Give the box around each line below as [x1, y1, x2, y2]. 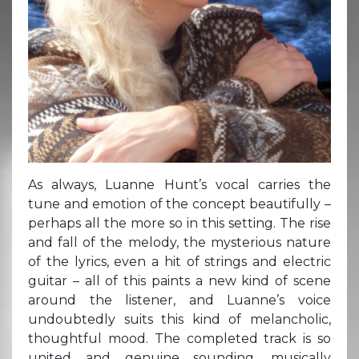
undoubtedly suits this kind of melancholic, [28, 311, 331, 327]
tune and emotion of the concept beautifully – [28, 196, 331, 212]
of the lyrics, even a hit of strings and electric [28, 253, 331, 269]
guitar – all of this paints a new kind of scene [28, 272, 331, 288]
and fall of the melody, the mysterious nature [28, 234, 331, 250]
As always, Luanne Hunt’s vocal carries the [28, 176, 331, 192]
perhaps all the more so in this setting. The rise [28, 215, 331, 231]
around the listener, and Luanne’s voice [28, 292, 331, 308]
